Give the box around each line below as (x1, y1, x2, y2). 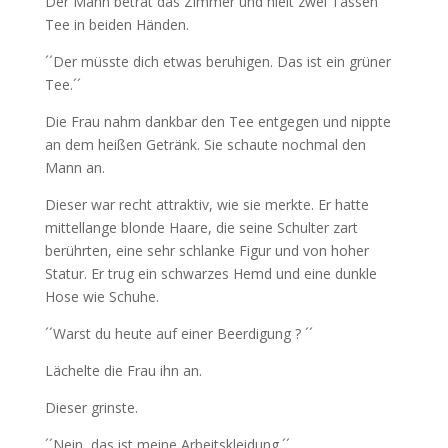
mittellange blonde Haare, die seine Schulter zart (44, 218, 358, 238)
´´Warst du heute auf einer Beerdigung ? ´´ (44, 324, 313, 344)
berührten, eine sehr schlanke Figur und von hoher (44, 241, 369, 261)
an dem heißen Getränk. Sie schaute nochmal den (44, 135, 366, 155)
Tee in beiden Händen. (44, 15, 189, 35)
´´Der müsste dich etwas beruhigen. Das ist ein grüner (44, 52, 391, 72)
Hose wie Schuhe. (44, 287, 159, 307)
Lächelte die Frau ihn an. (44, 361, 202, 381)
